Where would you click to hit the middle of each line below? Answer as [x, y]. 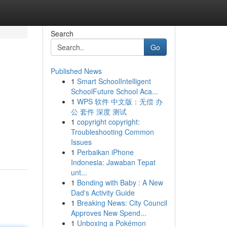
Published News [76, 71]
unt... [79, 172]
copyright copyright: [108, 122]
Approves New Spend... [108, 213]
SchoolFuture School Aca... [114, 91]
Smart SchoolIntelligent [114, 81]
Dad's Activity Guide [103, 193]
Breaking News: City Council [122, 203]
